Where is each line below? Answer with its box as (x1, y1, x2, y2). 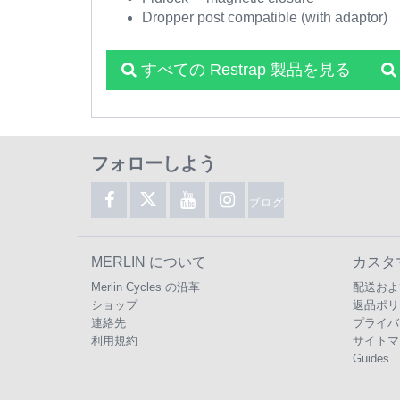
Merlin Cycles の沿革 (91, 280, 200, 294)
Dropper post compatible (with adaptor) (142, 10, 387, 25)
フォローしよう (91, 154, 216, 173)
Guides (352, 352, 389, 365)
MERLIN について (91, 254, 206, 270)
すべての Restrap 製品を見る (137, 61, 351, 79)
